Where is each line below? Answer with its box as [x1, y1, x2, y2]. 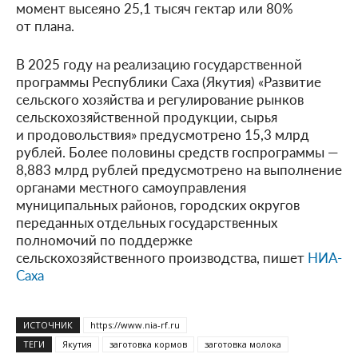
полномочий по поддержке [16, 229, 193, 249]
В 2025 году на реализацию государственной [16, 54, 302, 74]
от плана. [16, 15, 74, 35]
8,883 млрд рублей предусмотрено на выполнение [16, 159, 342, 179]
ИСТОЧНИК [23, 318, 73, 331]
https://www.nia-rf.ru [90, 318, 180, 331]
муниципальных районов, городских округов [16, 194, 300, 214]
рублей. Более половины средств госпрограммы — [16, 141, 338, 161]
